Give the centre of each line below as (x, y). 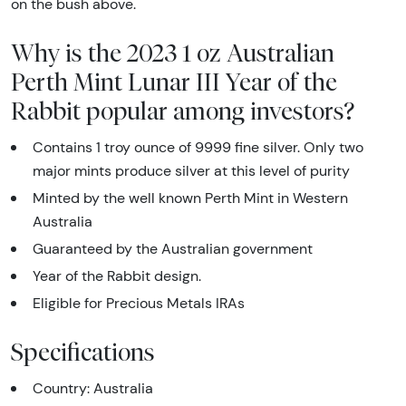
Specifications (83, 351)
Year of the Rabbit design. (119, 275)
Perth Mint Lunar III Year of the (174, 81)
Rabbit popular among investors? (183, 110)
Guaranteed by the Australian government (173, 248)
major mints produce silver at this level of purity (191, 170)
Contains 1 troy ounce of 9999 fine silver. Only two (198, 147)
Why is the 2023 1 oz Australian (173, 52)
